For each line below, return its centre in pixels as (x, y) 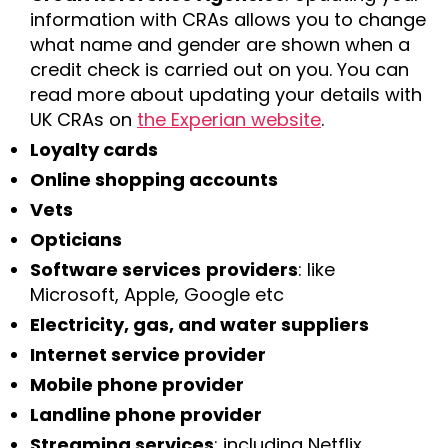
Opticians (76, 239)
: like (316, 269)
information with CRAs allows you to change (228, 19)
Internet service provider (148, 354)
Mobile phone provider (137, 384)
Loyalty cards (94, 149)
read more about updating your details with (226, 94)
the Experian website (229, 119)
